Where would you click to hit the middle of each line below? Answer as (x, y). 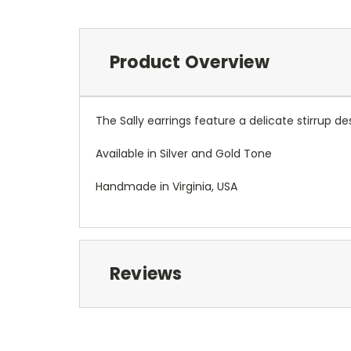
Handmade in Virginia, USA (166, 186)
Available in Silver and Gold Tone (184, 153)
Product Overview (189, 62)
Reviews (146, 273)
